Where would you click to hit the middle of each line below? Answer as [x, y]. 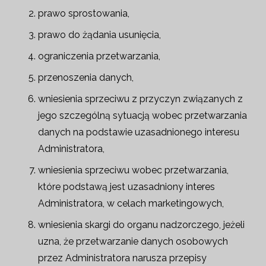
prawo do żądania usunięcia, [99, 35]
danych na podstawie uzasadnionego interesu [139, 132]
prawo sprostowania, [84, 13]
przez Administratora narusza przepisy [122, 258]
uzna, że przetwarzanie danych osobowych [133, 241]
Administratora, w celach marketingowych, [131, 203]
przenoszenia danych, [86, 77]
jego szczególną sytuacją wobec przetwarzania [142, 115]
